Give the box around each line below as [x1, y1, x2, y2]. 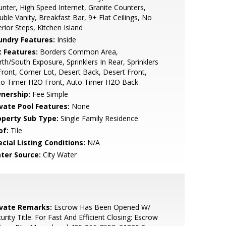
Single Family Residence [58, 114, 138, 123]
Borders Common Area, [37, 47, 118, 56]
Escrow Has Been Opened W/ [51, 202, 150, 212]
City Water [40, 150, 77, 159]
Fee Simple [30, 89, 68, 99]
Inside [54, 35, 76, 44]
